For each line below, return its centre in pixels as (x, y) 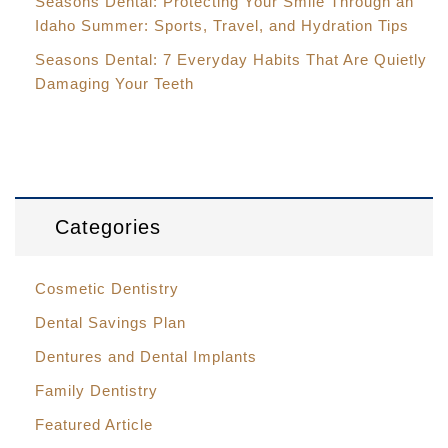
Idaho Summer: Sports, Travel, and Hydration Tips (222, 26)
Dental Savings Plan (110, 323)
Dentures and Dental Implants (146, 357)
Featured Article (94, 425)
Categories (108, 227)
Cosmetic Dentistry (107, 289)
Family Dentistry (96, 391)
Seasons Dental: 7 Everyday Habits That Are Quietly (231, 60)
